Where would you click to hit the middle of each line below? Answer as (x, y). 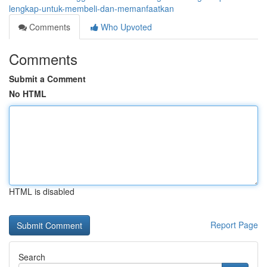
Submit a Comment (47, 79)
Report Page (234, 225)
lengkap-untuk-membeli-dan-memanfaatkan (91, 8)
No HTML (28, 94)
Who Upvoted (125, 27)
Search (32, 257)
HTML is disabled (42, 191)
